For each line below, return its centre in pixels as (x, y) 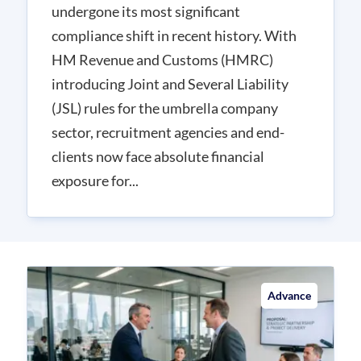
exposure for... (95, 180)
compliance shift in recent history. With (174, 35)
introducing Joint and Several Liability (170, 83)
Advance (289, 295)
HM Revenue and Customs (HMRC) (162, 59)
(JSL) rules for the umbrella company (165, 108)
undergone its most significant (146, 11)
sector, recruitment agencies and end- (168, 132)
